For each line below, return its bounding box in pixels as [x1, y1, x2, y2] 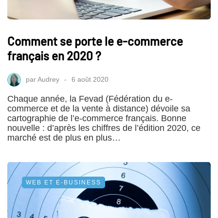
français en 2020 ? [7, 48, 101, 63]
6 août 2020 [72, 75, 109, 83]
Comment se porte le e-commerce [7, 34, 183, 48]
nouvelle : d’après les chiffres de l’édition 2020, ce [7, 123, 200, 133]
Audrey [37, 75, 59, 83]
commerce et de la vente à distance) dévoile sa [7, 103, 190, 113]
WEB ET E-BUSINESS [26, 179, 101, 186]
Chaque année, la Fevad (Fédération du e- [7, 93, 173, 104]
